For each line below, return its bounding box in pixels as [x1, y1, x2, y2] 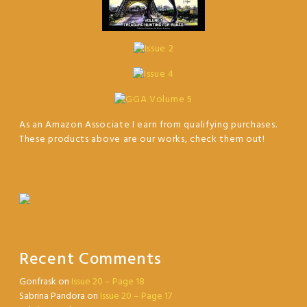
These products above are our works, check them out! [19, 132, 265, 148]
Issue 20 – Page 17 [100, 288, 172, 305]
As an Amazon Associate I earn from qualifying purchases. [19, 117, 278, 134]
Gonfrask [19, 274, 56, 291]
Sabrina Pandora [19, 288, 85, 305]
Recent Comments [19, 247, 162, 273]
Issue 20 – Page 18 [71, 274, 145, 291]
